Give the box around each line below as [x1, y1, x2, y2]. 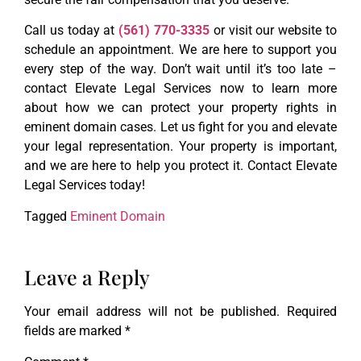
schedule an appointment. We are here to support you [24, 42, 337, 58]
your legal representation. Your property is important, [24, 139, 337, 155]
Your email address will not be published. [24, 303, 280, 319]
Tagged [24, 208, 70, 224]
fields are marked [24, 322, 125, 338]
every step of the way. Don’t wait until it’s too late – [24, 61, 337, 77]
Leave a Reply [24, 263, 150, 290]
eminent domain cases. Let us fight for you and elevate [24, 119, 337, 135]
